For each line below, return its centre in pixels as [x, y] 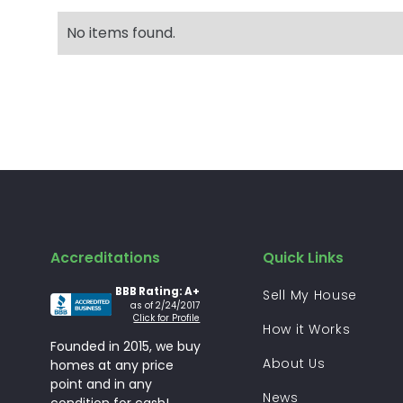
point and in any [101, 384]
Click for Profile [167, 318]
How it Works [307, 329]
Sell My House [310, 295]
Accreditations [105, 258]
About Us [294, 363]
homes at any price [112, 365]
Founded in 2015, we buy [125, 346]
